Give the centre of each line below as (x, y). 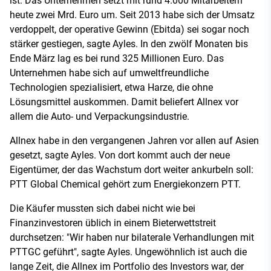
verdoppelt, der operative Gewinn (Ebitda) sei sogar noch (129, 29)
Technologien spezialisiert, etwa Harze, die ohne (111, 87)
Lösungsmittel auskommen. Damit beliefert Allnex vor (124, 102)
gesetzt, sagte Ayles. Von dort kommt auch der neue (120, 155)
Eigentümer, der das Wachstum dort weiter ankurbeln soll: (132, 169)
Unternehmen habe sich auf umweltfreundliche (109, 73)
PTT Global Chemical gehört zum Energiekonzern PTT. (125, 184)
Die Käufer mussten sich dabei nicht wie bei (103, 208)
